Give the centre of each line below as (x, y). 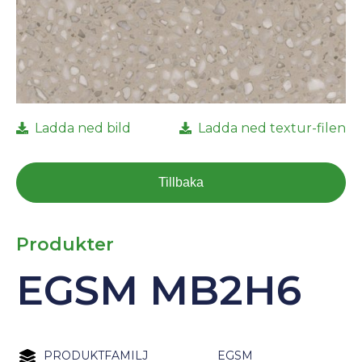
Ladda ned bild (83, 128)
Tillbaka (181, 182)
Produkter (65, 244)
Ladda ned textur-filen (272, 128)
